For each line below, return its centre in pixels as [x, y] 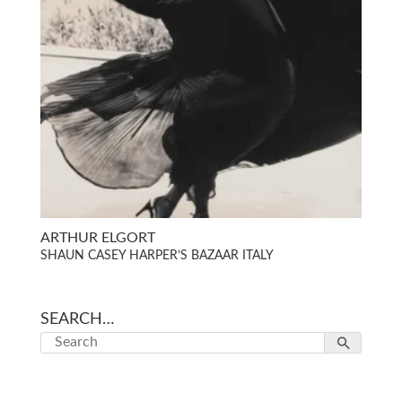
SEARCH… [77, 319]
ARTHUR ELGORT [97, 237]
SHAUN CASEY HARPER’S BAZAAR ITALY [157, 255]
